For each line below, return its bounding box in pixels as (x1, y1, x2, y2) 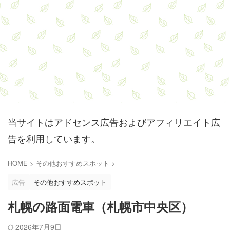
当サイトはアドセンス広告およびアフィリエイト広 (8, 115, 220, 128)
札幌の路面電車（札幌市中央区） (8, 200, 193, 214)
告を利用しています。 (8, 131, 100, 145)
